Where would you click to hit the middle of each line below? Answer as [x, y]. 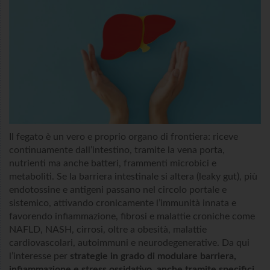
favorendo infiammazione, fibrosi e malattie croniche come [132, 217]
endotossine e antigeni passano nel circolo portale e [118, 190]
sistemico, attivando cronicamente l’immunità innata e [123, 203]
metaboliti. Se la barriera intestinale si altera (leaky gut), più [133, 177]
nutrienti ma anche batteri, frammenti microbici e [113, 164]
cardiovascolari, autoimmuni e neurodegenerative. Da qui [129, 243]
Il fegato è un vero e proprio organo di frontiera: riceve [124, 137]
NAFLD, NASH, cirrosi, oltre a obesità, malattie [108, 230]
